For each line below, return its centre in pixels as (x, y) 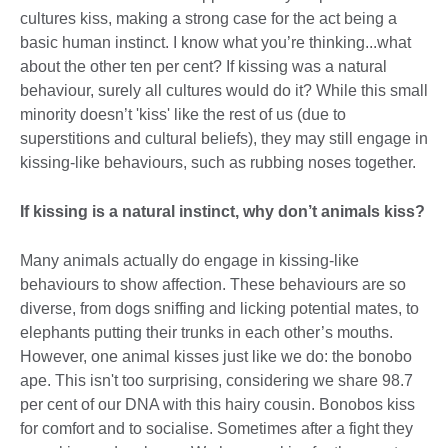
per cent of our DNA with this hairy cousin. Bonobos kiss (217, 404)
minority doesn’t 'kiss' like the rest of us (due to (183, 114)
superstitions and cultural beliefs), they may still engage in (224, 138)
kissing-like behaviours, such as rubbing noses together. (218, 162)
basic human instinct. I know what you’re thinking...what (215, 42)
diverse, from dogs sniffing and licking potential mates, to (219, 308)
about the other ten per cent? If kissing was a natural (203, 66)
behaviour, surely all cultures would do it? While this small (224, 90)
